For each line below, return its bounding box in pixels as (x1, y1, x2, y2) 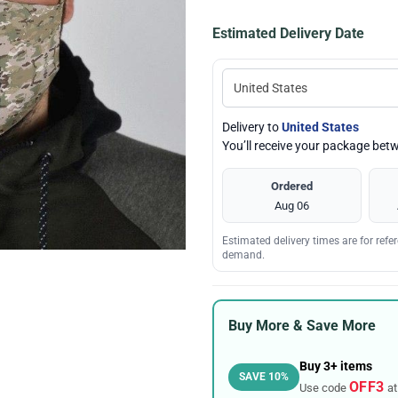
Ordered (271, 179, 314, 193)
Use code (298, 381, 349, 395)
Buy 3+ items (298, 359, 372, 374)
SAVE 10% (238, 370, 289, 384)
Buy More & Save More (227, 317, 376, 335)
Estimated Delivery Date (212, 24, 364, 42)
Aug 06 (275, 198, 310, 212)
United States (282, 119, 359, 134)
